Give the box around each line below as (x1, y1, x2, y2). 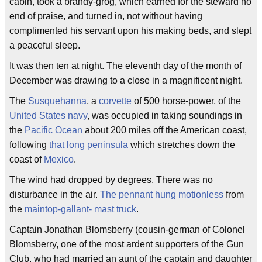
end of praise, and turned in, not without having (9, 11, 202, 22)
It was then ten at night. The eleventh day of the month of (9, 61, 242, 71)
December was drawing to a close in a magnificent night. (9, 75, 243, 86)
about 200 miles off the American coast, (82, 125, 247, 136)
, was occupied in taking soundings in (87, 111, 242, 121)
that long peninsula (49, 140, 128, 150)
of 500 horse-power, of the (132, 96, 241, 106)
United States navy (9, 111, 87, 121)
